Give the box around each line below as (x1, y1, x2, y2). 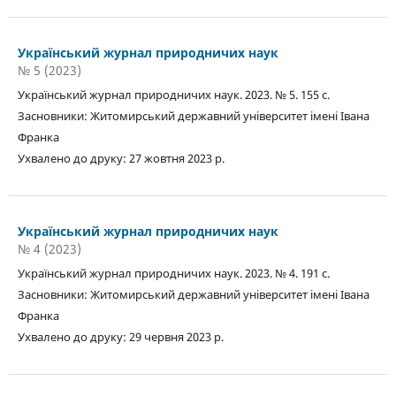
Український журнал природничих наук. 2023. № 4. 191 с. (17, 264, 332, 281)
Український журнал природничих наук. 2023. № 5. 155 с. (17, 86, 332, 103)
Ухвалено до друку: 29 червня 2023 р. (17, 328, 224, 345)
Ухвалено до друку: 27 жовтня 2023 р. (17, 149, 225, 166)
